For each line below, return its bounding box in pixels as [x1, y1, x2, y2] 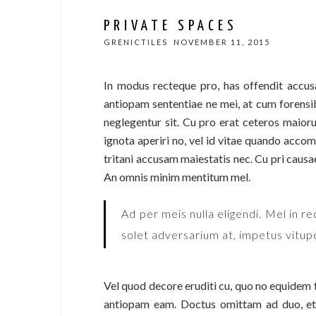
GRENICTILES [104, 37, 168, 47]
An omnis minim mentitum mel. [104, 170, 250, 183]
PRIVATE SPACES [104, 19, 238, 33]
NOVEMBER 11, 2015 [174, 37, 270, 47]
